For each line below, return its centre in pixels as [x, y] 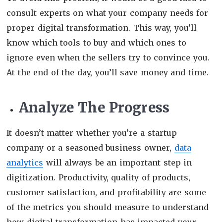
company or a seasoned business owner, [90, 147]
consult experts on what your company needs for [108, 13]
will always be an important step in [118, 162]
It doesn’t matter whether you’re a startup [92, 133]
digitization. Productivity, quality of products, [99, 177]
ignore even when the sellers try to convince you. [108, 57]
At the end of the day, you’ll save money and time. [109, 72]
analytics [25, 162]
